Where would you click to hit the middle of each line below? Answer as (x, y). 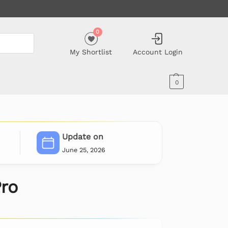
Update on (82, 137)
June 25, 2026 (83, 150)
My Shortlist (91, 52)
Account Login (158, 52)
